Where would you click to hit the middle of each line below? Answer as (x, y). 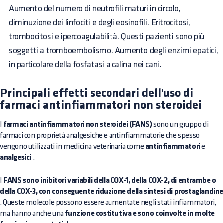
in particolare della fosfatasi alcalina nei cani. (85, 65)
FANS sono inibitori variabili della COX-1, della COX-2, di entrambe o (110, 181)
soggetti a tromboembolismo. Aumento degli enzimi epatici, (113, 51)
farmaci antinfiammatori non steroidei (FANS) (78, 125)
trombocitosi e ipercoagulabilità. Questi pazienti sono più (107, 37)
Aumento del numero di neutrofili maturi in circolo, (95, 9)
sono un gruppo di (180, 125)
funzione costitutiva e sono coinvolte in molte (140, 214)
